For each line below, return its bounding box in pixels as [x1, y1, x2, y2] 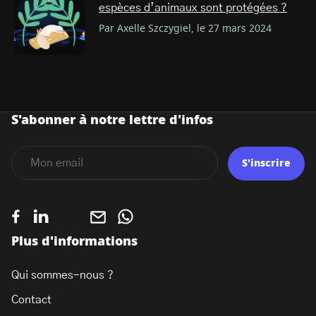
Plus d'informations [11, 236, 138, 248]
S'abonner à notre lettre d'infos [11, 114, 213, 127]
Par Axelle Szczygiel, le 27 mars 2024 [99, 23, 272, 34]
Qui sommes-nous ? [11, 269, 114, 281]
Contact [11, 294, 51, 305]
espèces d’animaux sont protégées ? [99, 1, 287, 13]
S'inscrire [242, 159, 291, 169]
